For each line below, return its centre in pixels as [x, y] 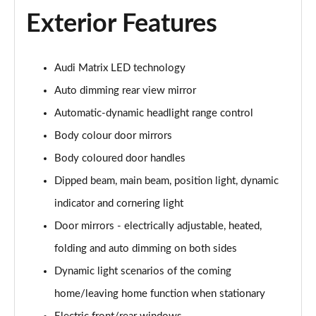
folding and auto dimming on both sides [146, 249]
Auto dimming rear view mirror [125, 91]
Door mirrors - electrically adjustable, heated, [158, 226]
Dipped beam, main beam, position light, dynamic [166, 181]
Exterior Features [122, 24]
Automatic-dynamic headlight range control [154, 113]
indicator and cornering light [119, 203]
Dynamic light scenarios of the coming [143, 271]
